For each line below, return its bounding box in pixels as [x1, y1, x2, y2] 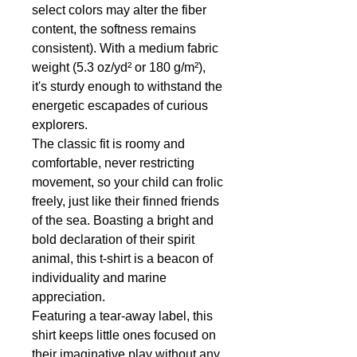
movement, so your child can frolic [32, 175, 223, 189]
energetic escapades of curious [32, 99, 208, 112]
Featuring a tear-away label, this [32, 309, 213, 323]
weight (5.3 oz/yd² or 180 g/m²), [32, 61, 206, 74]
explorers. [32, 118, 88, 131]
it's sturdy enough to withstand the [32, 80, 222, 93]
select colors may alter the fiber [32, 3, 206, 17]
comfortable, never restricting [32, 156, 194, 170]
